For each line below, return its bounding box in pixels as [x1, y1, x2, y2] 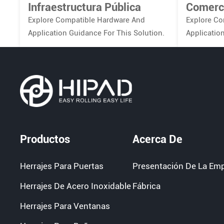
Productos [20, 132, 70, 146]
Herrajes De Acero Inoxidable [20, 181, 131, 191]
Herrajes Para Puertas [20, 161, 104, 171]
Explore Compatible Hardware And [28, 15, 145, 25]
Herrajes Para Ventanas [20, 200, 110, 211]
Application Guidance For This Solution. [28, 28, 165, 38]
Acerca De [132, 132, 182, 146]
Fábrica [132, 181, 160, 191]
